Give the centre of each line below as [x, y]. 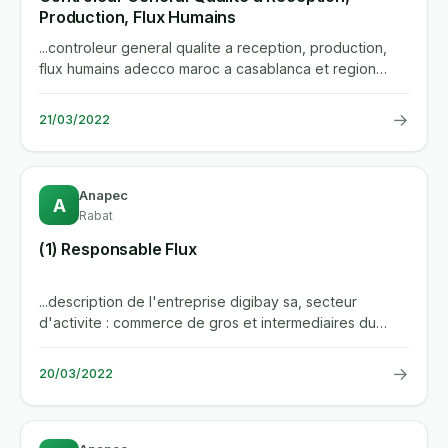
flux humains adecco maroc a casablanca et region [81, 69]
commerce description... [118, 343]
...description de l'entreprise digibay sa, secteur [198, 301]
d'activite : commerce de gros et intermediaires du [207, 322]
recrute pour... [85, 90]
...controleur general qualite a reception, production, [213, 48]
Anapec [103, 195]
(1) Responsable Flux [129, 249]
